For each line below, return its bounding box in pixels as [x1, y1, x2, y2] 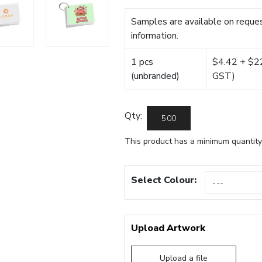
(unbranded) [131, 70, 180, 82]
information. [131, 29, 179, 42]
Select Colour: [131, 174, 197, 187]
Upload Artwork [131, 222, 206, 235]
